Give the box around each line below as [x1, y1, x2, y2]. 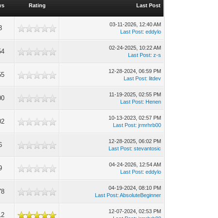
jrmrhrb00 [138, 122, 162, 128]
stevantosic [134, 145, 162, 151]
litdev [149, 75, 162, 81]
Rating [28, 2, 46, 8]
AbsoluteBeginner [120, 192, 162, 198]
